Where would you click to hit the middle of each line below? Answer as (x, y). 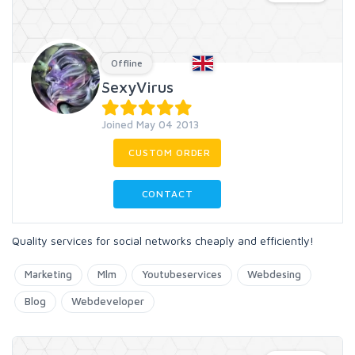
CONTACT (167, 194)
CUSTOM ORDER (170, 153)
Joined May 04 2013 (150, 124)
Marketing (48, 274)
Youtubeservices (182, 274)
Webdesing (274, 274)
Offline (127, 63)
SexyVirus (137, 87)
